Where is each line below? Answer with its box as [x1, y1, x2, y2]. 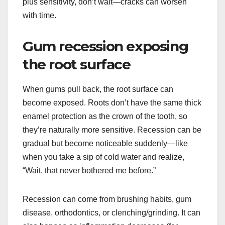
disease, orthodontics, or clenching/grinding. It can [23, 208, 200, 217]
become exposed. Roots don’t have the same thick [23, 98, 201, 107]
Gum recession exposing [23, 37, 188, 55]
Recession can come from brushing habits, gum [23, 194, 191, 203]
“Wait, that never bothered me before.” [23, 166, 156, 175]
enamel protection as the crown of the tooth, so [23, 111, 187, 121]
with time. [23, 11, 56, 20]
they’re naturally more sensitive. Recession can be [23, 125, 201, 134]
